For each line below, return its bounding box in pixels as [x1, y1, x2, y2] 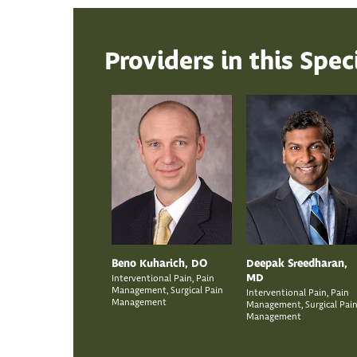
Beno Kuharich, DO [111, 257, 207, 272]
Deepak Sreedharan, [245, 257, 347, 272]
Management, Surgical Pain [111, 284, 223, 297]
